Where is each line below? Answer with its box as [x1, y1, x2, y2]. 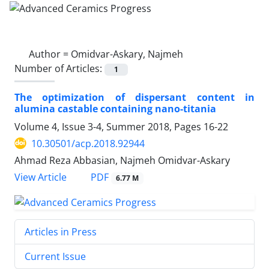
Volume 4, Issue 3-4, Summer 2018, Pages [14, 119, 204, 133]
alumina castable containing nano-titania [14, 101, 216, 115]
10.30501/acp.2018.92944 [31, 136, 145, 150]
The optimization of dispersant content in [14, 90, 255, 104]
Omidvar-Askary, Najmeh [71, 47, 183, 61]
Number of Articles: [14, 61, 104, 75]
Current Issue [25, 249, 86, 263]
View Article [14, 171, 67, 184]
